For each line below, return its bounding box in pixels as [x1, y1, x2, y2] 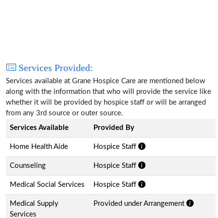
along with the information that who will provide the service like [6, 88, 211, 95]
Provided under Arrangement [93, 200, 186, 207]
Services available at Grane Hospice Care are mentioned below [6, 77, 205, 85]
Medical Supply [10, 200, 58, 207]
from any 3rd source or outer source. [6, 109, 123, 117]
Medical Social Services [10, 181, 85, 188]
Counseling [10, 162, 46, 169]
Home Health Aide [10, 143, 68, 150]
